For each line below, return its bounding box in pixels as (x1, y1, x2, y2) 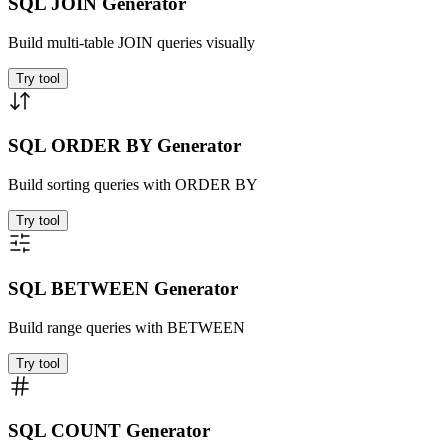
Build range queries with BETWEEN (8, 318, 245, 336)
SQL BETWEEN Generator (8, 277, 238, 299)
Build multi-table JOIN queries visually (8, 33, 255, 51)
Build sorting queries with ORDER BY (8, 176, 258, 194)
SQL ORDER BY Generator (8, 135, 241, 157)
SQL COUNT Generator (8, 420, 210, 442)
